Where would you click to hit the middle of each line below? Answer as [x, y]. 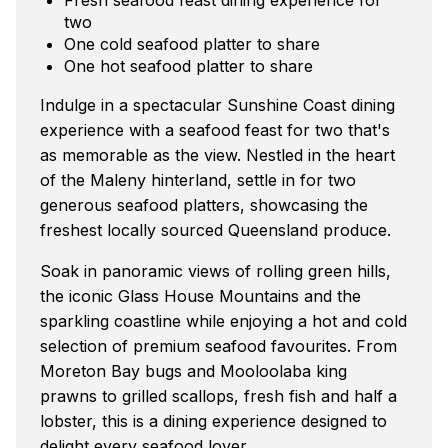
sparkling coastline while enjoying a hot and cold [223, 320]
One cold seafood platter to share [192, 43]
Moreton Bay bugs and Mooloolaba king [193, 370]
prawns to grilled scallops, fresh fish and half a [218, 395]
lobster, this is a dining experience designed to [213, 420]
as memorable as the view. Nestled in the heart [217, 154]
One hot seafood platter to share [188, 65]
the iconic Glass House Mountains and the [200, 295]
